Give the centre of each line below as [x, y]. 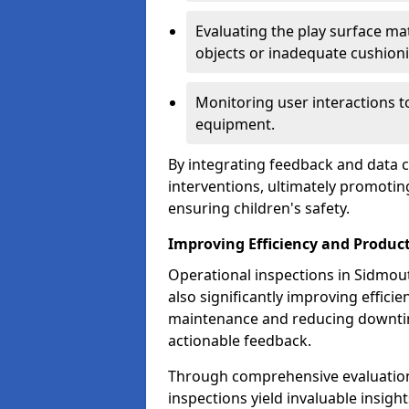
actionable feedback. [240, 341]
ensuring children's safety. [259, 208]
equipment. [235, 124]
